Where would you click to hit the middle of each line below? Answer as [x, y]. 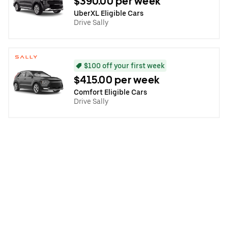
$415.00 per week [117, 80]
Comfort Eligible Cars [110, 92]
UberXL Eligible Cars [109, 13]
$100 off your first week [124, 65]
